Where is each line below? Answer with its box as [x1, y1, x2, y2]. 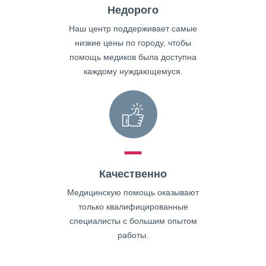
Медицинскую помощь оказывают [67, 188, 199, 197]
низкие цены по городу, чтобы [75, 38, 191, 47]
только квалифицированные [78, 202, 188, 211]
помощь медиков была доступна [69, 52, 197, 62]
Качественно [99, 168, 167, 180]
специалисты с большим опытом [69, 216, 197, 226]
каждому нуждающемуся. [83, 66, 183, 76]
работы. [118, 230, 148, 240]
